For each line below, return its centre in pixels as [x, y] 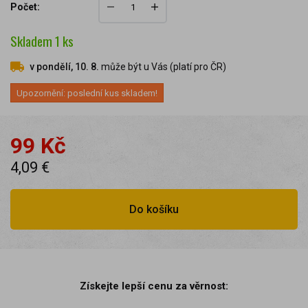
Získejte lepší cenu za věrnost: [154, 286]
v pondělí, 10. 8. [64, 66]
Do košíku [154, 209]
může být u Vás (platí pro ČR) [163, 66]
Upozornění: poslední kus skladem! [87, 93]
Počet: [25, 7]
